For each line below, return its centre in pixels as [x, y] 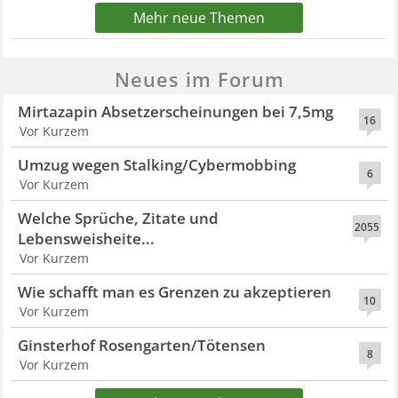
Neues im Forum [199, 80]
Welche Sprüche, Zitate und [119, 219]
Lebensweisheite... [87, 239]
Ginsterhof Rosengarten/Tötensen [142, 346]
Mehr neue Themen [199, 18]
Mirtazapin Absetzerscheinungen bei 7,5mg [176, 112]
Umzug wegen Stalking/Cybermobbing [157, 165]
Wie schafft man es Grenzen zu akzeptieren [175, 292]
